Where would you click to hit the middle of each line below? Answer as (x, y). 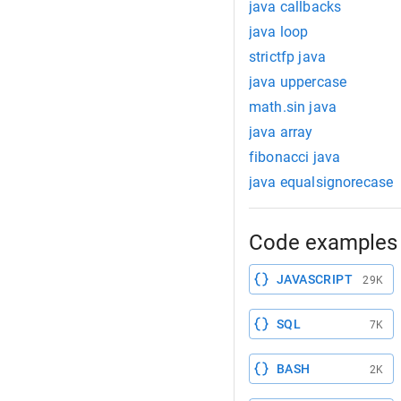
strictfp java (287, 57)
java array (281, 132)
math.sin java (293, 107)
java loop (279, 32)
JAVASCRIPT (315, 279)
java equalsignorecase (321, 182)
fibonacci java (295, 157)
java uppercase (298, 82)
